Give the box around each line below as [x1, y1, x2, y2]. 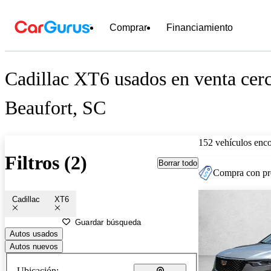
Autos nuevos [10, 241, 58, 251]
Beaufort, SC [5, 97, 106, 119]
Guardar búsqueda [75, 217, 142, 227]
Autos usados [10, 229, 58, 238]
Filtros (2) [5, 152, 87, 174]
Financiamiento [166, 22, 233, 33]
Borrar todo [158, 158, 197, 168]
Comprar [109, 22, 147, 33]
